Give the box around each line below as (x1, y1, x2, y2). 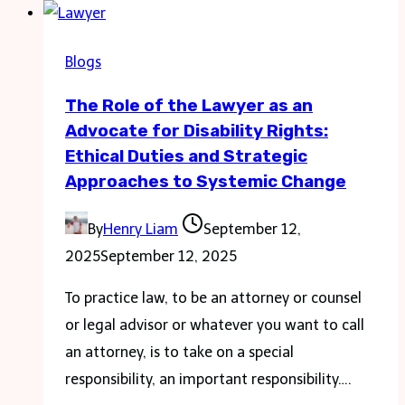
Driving (137, 69, 184, 87)
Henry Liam (103, 220, 178, 238)
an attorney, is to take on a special (65, 343, 294, 361)
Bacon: (137, 42, 182, 60)
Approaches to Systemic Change (65, 172, 346, 193)
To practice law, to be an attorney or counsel (65, 288, 362, 306)
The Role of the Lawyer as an (65, 96, 313, 117)
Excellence (137, 96, 207, 114)
